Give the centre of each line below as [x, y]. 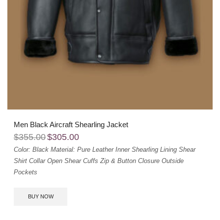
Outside [173, 161]
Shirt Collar [29, 161]
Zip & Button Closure [130, 161]
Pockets [26, 172]
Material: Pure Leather [82, 150]
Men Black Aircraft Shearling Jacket [71, 125]
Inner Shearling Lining [146, 150]
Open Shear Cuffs [73, 161]
